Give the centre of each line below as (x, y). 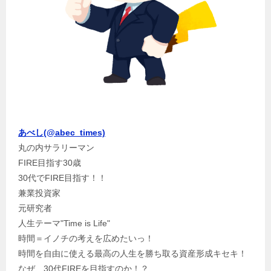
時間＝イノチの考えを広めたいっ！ (86, 238)
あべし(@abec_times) (62, 132)
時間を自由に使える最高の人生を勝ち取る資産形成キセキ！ (132, 253)
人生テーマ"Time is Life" (64, 223)
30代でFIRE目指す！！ (62, 178)
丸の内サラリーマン (56, 147)
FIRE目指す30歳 (50, 162)
